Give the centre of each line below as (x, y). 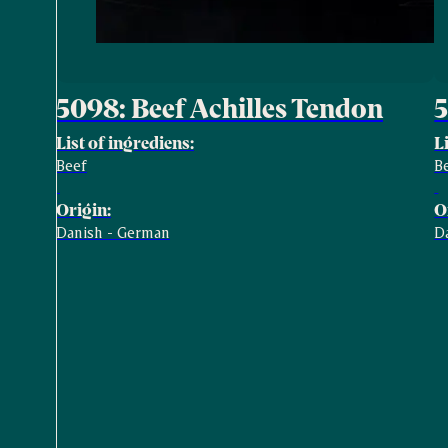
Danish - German (113, 231)
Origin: (83, 209)
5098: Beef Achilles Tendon (219, 107)
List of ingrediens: (125, 142)
